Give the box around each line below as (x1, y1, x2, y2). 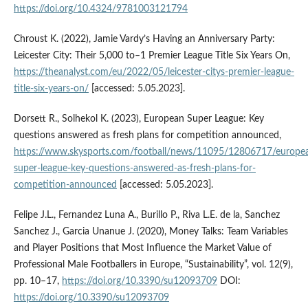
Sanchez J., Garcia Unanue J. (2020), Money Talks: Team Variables (13, 226, 288, 236)
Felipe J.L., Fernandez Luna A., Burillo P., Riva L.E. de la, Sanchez (13, 210, 280, 220)
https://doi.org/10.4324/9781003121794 (13, 3, 188, 14)
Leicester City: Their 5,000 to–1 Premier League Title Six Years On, (13, 50, 290, 60)
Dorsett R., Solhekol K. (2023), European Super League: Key (13, 113, 264, 124)
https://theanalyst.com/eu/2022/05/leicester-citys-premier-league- (13, 67, 294, 77)
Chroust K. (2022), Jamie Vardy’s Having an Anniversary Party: (13, 34, 275, 44)
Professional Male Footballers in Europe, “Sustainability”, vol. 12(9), (13, 259, 293, 269)
